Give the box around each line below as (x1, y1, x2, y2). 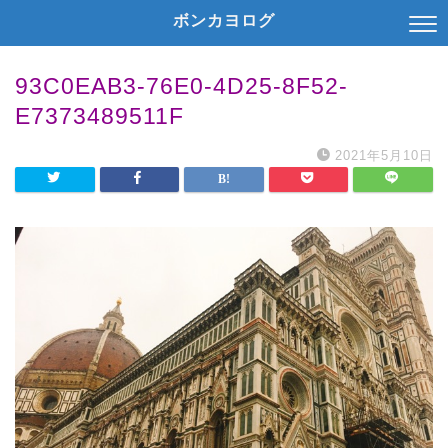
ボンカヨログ (173, 10, 275, 30)
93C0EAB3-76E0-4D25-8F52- (15, 73, 348, 99)
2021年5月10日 (335, 148, 433, 163)
